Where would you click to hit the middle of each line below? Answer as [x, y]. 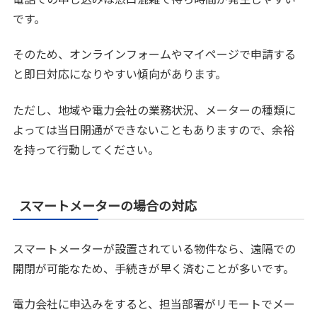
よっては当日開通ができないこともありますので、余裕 [154, 129]
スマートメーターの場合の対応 [108, 205]
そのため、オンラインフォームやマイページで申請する [155, 54]
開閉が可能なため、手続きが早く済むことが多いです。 [154, 268]
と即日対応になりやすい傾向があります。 [120, 74]
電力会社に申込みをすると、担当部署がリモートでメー [154, 303]
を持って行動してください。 [86, 149]
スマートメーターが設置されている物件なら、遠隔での [155, 248]
